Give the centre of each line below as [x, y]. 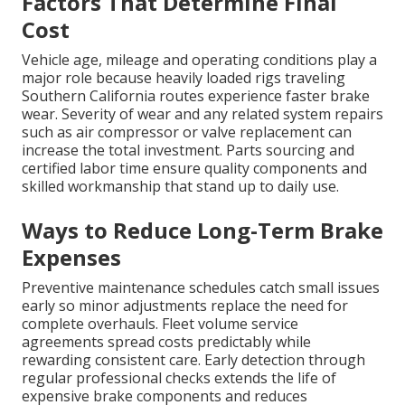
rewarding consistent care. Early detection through [193, 360]
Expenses [71, 258]
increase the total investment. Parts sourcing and [188, 151]
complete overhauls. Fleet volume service [160, 324]
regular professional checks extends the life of [179, 378]
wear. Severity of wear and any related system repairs [202, 114]
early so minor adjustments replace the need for [185, 306]
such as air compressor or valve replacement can [187, 132]
